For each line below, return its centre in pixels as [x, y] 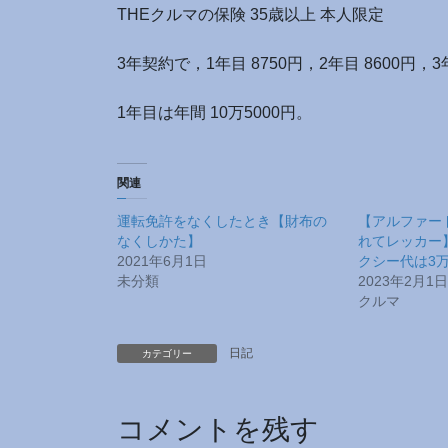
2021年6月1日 [162, 261]
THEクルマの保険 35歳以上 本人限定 [250, 14]
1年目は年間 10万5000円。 [214, 112]
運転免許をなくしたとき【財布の [222, 221]
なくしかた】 [159, 241]
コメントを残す [218, 430]
